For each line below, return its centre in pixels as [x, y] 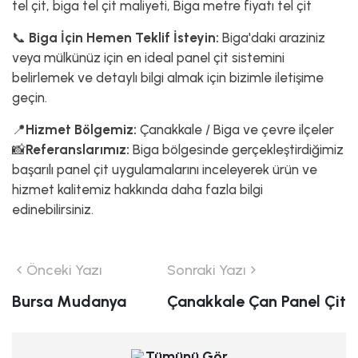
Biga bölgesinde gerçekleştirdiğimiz [237, 150]
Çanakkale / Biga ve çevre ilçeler [235, 130]
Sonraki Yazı [207, 270]
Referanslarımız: [78, 150]
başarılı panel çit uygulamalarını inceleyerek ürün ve [165, 170]
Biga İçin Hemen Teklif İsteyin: [124, 38]
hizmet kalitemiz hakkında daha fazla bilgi [137, 190]
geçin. [30, 98]
